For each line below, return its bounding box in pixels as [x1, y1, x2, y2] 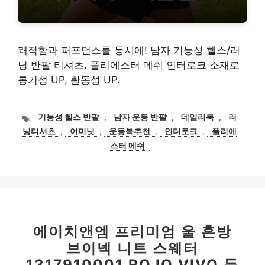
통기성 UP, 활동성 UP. [18, 74, 120, 86]
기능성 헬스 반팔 [38, 112, 100, 122]
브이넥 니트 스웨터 [66, 240, 199, 257]
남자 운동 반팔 [114, 112, 167, 122]
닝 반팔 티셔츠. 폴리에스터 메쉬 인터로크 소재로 [18, 59, 240, 72]
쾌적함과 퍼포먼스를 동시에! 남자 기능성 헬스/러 [18, 44, 240, 57]
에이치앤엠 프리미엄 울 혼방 [33, 223, 232, 241]
